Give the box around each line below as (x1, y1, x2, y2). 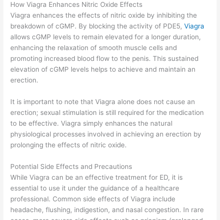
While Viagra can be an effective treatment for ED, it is (10, 173, 183, 181)
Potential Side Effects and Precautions (10, 162, 133, 170)
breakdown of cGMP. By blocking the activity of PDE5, (10, 22, 185, 30)
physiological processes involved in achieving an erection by (10, 130, 202, 138)
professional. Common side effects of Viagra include (10, 194, 176, 203)
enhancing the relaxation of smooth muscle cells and (10, 43, 177, 52)
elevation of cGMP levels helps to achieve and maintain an (10, 65, 196, 73)
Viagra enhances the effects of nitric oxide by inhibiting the (10, 11, 197, 19)
